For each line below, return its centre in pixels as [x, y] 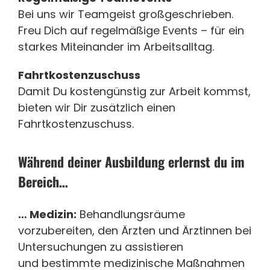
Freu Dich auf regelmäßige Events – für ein [131, 30]
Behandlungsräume [131, 215]
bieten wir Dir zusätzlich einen [97, 107]
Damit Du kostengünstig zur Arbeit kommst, [134, 91]
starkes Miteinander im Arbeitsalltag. [116, 46]
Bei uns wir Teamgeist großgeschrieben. [126, 14]
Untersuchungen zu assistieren [101, 247]
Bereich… [43, 181]
